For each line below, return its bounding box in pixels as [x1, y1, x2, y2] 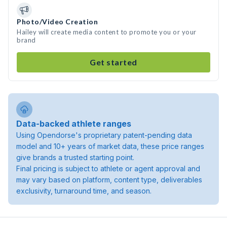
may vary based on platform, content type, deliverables [16, 175, 202, 184]
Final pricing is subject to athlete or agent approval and [16, 164, 200, 173]
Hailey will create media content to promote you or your [17, 28, 197, 36]
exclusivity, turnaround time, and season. [16, 186, 152, 195]
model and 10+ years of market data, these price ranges [16, 142, 204, 150]
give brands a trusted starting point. [16, 153, 134, 162]
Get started [90, 57, 137, 67]
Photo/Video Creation [17, 17, 98, 26]
